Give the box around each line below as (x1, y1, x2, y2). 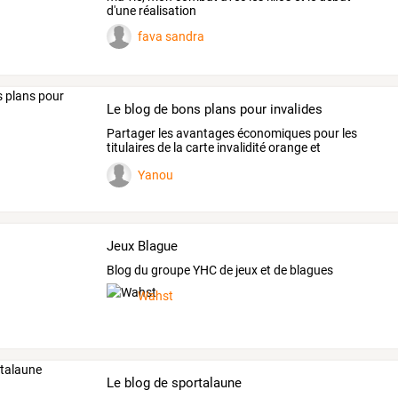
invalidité (214, 139, 267, 155)
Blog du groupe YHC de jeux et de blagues (107, 262, 334, 277)
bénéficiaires (107, 154, 177, 169)
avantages (173, 125, 235, 140)
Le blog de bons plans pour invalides (107, 101, 323, 118)
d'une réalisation (107, 4, 197, 19)
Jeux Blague (107, 238, 179, 255)
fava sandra (138, 29, 205, 44)
